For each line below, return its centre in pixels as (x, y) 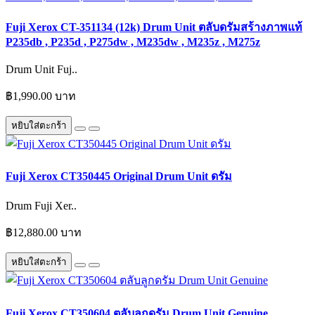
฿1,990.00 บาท (41, 96)
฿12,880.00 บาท (44, 233)
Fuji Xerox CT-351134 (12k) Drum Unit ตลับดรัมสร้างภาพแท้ (154, 27)
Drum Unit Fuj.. (41, 69)
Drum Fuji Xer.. (41, 206)
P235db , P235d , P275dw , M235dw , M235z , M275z (133, 41)
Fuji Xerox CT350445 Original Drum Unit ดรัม (119, 176)
